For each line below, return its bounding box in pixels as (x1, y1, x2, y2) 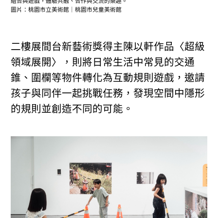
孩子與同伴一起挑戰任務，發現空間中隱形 (11, 86, 205, 100)
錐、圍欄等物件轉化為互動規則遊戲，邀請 (11, 70, 205, 85)
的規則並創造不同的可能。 (11, 101, 134, 116)
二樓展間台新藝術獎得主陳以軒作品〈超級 (11, 39, 205, 54)
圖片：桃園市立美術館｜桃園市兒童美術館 (11, 6, 127, 14)
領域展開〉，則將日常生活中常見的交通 (11, 54, 195, 69)
